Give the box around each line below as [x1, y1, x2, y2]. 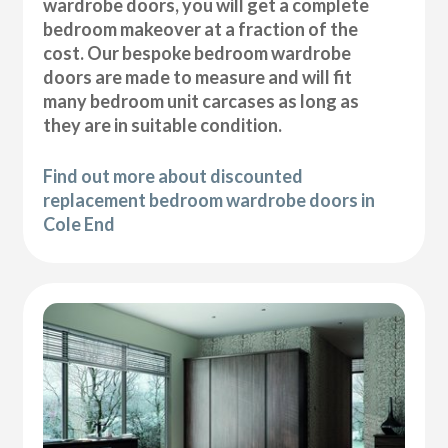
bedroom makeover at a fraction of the [43, 17, 359, 40]
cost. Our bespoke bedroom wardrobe [43, 41, 352, 64]
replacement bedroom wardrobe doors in [43, 188, 376, 211]
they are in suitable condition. [43, 113, 283, 136]
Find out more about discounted [43, 164, 304, 187]
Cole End [43, 212, 116, 235]
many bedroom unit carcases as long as [43, 89, 360, 112]
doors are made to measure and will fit [43, 65, 353, 88]
